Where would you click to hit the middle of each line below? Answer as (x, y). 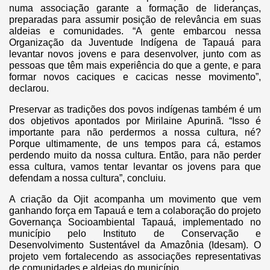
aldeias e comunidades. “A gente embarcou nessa (135, 31)
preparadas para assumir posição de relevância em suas (135, 19)
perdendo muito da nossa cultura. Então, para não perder (135, 155)
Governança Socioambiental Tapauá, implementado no (135, 222)
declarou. (31, 88)
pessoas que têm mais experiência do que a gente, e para (135, 65)
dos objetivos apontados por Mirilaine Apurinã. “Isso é (135, 121)
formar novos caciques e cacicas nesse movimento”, (135, 77)
